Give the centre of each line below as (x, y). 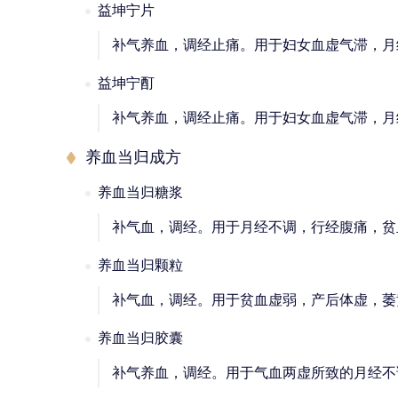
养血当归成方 (133, 157)
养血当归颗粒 (140, 265)
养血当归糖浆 (140, 192)
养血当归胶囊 (140, 338)
